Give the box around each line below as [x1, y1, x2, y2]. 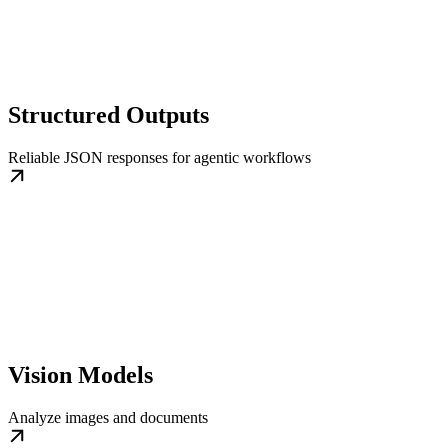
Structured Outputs [8, 101, 209, 128]
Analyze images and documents [8, 409, 208, 427]
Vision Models [8, 362, 153, 389]
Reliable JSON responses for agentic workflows [8, 148, 311, 166]
